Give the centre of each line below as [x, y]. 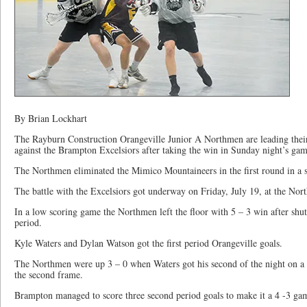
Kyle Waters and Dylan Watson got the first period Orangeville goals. [148, 243]
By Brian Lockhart [51, 118]
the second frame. [49, 274]
